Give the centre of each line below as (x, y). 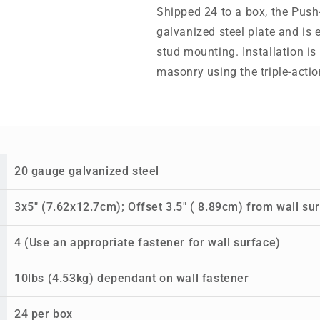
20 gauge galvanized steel (87, 171)
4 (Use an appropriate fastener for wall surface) (147, 243)
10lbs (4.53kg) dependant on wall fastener (132, 279)
